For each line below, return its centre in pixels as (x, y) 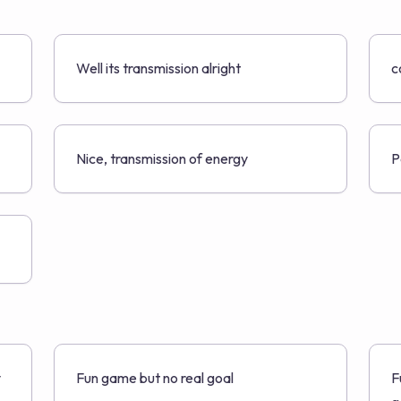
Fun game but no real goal (155, 378)
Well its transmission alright (158, 68)
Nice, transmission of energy (162, 158)
